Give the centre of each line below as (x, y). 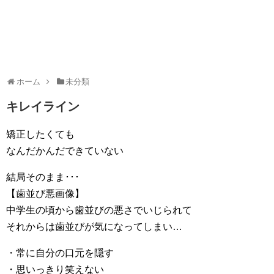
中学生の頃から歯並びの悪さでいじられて (99, 210)
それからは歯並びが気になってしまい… (94, 227)
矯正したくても (40, 134)
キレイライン (43, 106)
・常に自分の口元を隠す (60, 253)
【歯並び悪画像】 (45, 194)
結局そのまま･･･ (43, 177)
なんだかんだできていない (65, 151)
